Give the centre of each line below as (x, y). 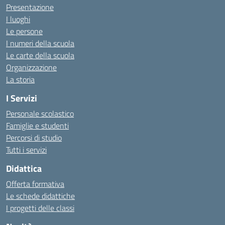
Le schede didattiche (40, 196)
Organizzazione (31, 67)
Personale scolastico (40, 114)
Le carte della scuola (40, 55)
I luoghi (18, 19)
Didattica (24, 168)
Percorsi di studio (34, 138)
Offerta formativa (35, 184)
